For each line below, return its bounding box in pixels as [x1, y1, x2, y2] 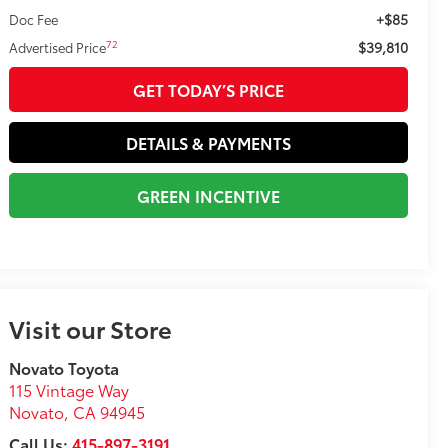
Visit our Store [9, 311, 173, 346]
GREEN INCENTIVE [137, 184, 281, 208]
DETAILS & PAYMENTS [126, 131, 292, 155]
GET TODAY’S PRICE [133, 78, 285, 102]
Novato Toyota [9, 356, 120, 380]
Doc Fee [9, 10, 59, 29]
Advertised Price [9, 38, 107, 57]
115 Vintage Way [9, 378, 130, 402]
